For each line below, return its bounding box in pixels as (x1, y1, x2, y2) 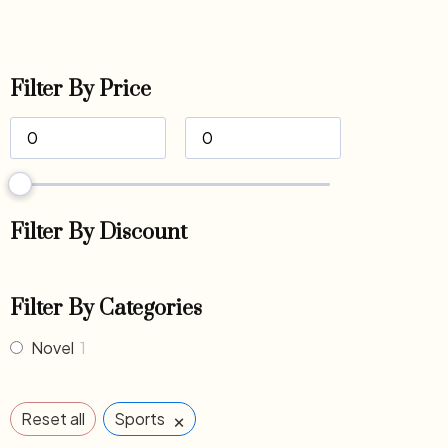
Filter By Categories (10, 294, 202, 322)
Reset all (21, 407, 85, 429)
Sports (114, 407, 165, 429)
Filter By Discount (10, 218, 187, 246)
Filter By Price (10, 75, 151, 103)
